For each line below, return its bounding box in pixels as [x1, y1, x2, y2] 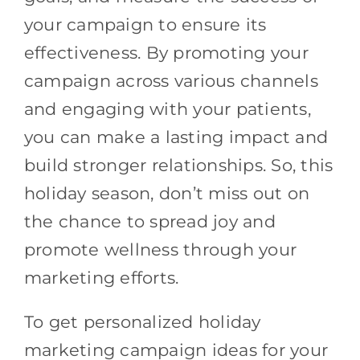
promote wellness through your [23, 239, 297, 260]
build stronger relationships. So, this [23, 154, 333, 175]
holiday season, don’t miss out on [23, 182, 310, 203]
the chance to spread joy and [23, 211, 276, 231]
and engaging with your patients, [23, 98, 311, 119]
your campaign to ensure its [23, 14, 267, 35]
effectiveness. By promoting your [23, 42, 309, 63]
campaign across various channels [23, 70, 318, 91]
